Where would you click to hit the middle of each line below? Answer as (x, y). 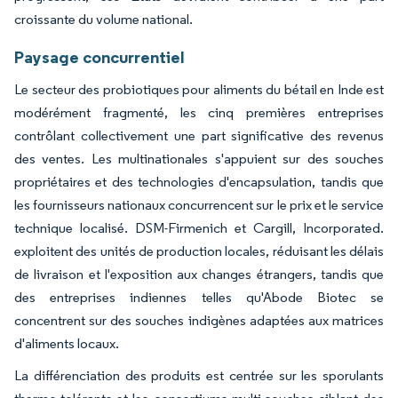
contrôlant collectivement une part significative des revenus (199, 135)
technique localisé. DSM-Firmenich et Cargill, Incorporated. (199, 227)
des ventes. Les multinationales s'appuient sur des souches (199, 158)
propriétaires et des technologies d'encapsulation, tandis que (199, 181)
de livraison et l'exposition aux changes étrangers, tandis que (199, 274)
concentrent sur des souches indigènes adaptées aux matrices (199, 320)
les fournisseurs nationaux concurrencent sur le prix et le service (199, 204)
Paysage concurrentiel (99, 56)
